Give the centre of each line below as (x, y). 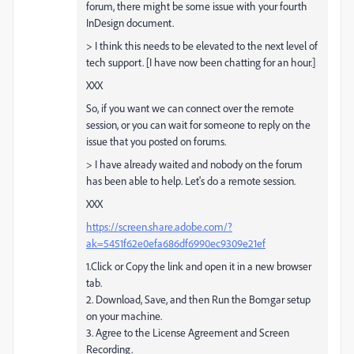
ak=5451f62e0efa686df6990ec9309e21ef (176, 243)
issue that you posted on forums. (156, 141)
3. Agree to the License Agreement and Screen (188, 332)
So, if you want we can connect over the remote (190, 107)
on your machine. (124, 315)
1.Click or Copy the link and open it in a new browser (199, 265)
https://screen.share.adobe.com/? (159, 226)
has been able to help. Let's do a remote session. (191, 180)
